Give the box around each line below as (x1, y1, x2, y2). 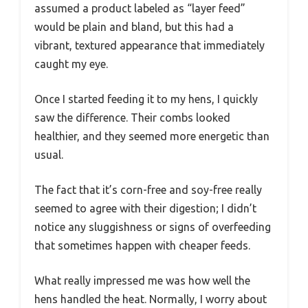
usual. (34, 148, 63, 161)
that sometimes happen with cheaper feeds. (34, 239, 250, 252)
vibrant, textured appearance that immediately (34, 38, 265, 52)
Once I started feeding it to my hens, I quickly (34, 92, 258, 105)
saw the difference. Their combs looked (34, 111, 230, 124)
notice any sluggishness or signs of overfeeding (34, 220, 271, 233)
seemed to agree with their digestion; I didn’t (34, 201, 256, 214)
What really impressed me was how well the (34, 274, 250, 287)
